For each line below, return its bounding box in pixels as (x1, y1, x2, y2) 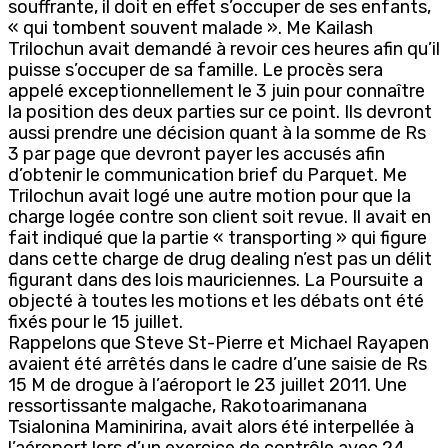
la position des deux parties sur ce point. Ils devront (8, 100, 432, 123)
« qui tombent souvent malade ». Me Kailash (8, 16, 373, 39)
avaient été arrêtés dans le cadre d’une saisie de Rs (8, 352, 427, 375)
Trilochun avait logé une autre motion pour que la (8, 184, 411, 207)
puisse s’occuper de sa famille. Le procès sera (8, 58, 383, 81)
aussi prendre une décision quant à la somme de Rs (8, 121, 426, 144)
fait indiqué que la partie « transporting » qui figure (8, 226, 427, 249)
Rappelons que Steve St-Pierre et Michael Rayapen (8, 331, 429, 354)
